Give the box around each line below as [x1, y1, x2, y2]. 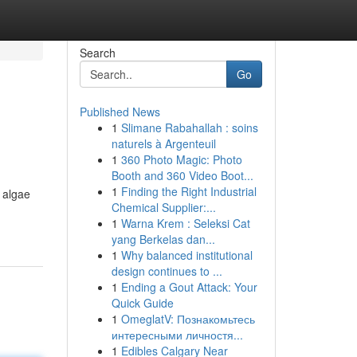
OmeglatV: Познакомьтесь [120, 311, 255, 327]
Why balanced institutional [120, 247, 253, 263]
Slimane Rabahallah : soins [120, 120, 258, 135]
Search [79, 45, 116, 61]
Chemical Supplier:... [111, 199, 216, 215]
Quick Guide [111, 295, 174, 311]
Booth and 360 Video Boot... [111, 167, 253, 183]
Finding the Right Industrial [120, 183, 257, 199]
